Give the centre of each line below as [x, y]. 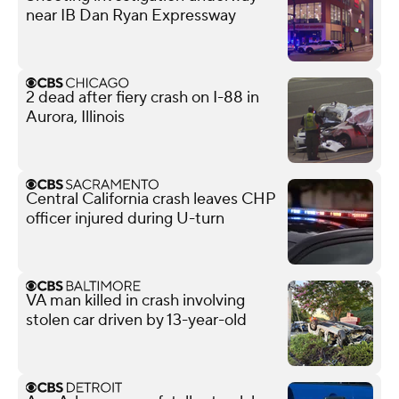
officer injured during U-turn [125, 218]
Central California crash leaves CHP [151, 199]
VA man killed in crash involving [135, 300]
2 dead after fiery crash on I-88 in [142, 97]
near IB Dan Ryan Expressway [131, 15]
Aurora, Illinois [75, 117]
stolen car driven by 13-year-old [136, 320]
